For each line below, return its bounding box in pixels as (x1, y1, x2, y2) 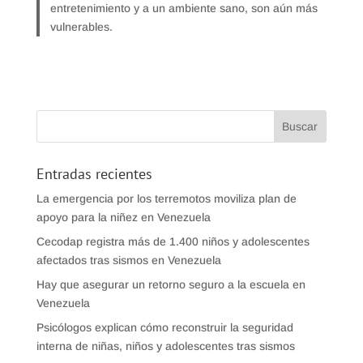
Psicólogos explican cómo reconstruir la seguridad (36, 321, 293, 335)
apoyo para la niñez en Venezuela (36, 211, 211, 224)
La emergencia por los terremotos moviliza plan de (36, 192, 297, 206)
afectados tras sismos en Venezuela (36, 254, 221, 267)
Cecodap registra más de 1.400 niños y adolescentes (36, 235, 310, 249)
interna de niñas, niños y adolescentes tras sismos (36, 340, 295, 353)
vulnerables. (50, 19, 117, 33)
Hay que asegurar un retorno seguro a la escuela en (36, 278, 305, 292)
